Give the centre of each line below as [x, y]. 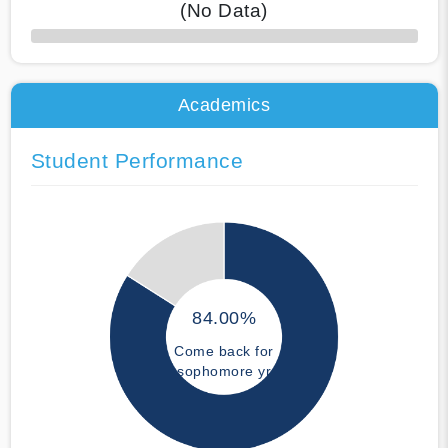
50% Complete [68, 41]
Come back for [224, 351]
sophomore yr [224, 371]
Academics [224, 104]
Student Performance [136, 160]
